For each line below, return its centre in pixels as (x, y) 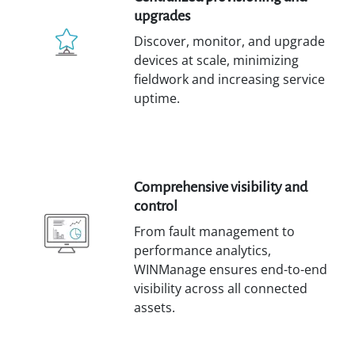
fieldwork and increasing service (229, 79)
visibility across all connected (221, 288)
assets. (155, 307)
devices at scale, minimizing (216, 60)
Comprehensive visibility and (221, 187)
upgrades (162, 15)
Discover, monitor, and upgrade (229, 41)
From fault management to (214, 231)
